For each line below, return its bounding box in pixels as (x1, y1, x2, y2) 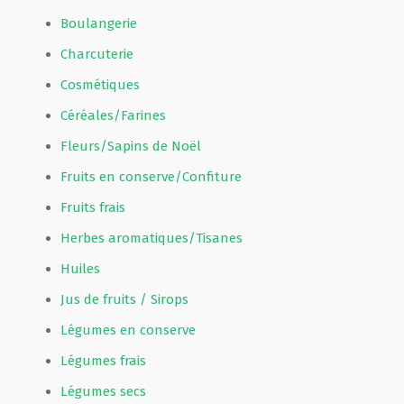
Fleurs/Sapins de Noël (60, 138, 201, 155)
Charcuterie (60, 46, 133, 63)
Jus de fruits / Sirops (60, 291, 188, 308)
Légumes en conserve (60, 322, 196, 339)
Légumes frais (60, 353, 146, 370)
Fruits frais (60, 199, 125, 216)
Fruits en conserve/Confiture (60, 169, 242, 186)
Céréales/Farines (60, 107, 166, 124)
